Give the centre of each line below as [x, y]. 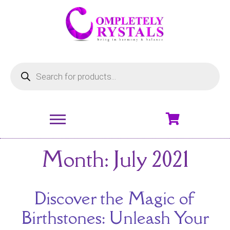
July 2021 [151, 159]
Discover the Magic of [115, 198]
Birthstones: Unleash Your [115, 218]
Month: [78, 159]
